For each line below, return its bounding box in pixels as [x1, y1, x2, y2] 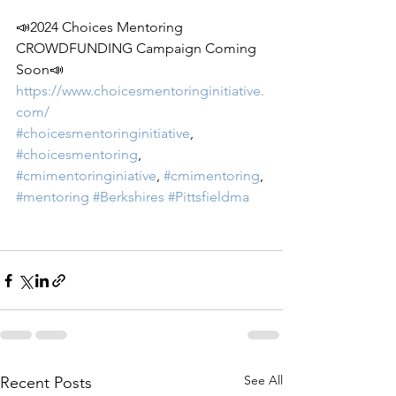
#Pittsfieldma [168, 188, 249, 205]
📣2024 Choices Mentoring [16, 19, 187, 35]
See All [244, 372, 283, 388]
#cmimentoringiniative [16, 167, 156, 184]
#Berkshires [93, 188, 164, 205]
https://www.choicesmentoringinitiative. [16, 82, 264, 99]
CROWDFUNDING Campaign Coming [16, 40, 260, 57]
